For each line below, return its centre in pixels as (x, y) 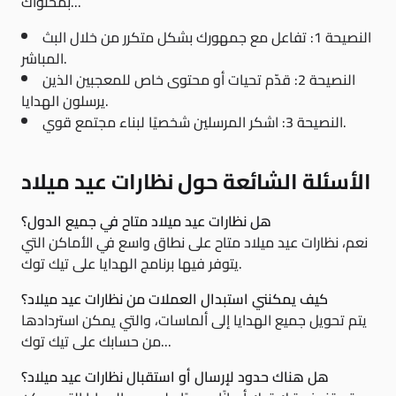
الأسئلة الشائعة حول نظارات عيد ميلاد (196, 182)
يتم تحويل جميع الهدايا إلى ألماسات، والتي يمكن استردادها (194, 320)
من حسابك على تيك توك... (166, 341)
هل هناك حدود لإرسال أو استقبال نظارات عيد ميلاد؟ (175, 377)
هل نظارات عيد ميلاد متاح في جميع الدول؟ (146, 221)
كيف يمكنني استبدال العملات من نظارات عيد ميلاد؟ (175, 299)
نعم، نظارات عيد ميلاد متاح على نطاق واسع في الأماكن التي (194, 242)
